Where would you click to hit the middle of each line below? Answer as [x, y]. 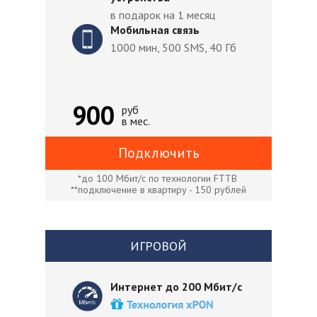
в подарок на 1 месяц [163, 15]
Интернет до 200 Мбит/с [178, 287]
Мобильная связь [155, 30]
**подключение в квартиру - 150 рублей [158, 190]
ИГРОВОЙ [158, 246]
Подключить [158, 153]
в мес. [136, 121]
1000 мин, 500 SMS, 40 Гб [173, 47]
